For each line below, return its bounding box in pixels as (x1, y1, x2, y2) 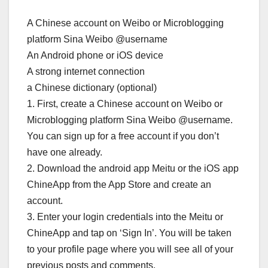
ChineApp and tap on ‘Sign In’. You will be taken (27, 227, 232, 238)
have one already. (27, 147, 102, 157)
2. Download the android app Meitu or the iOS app (27, 163, 239, 173)
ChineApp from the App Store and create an (27, 179, 211, 190)
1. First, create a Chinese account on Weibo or (27, 98, 223, 109)
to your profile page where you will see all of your (27, 243, 233, 254)
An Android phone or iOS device (27, 50, 163, 60)
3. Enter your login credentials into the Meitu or (27, 211, 223, 222)
